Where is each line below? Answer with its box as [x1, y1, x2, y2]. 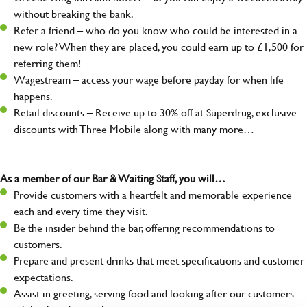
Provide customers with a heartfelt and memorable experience [14, 186, 292, 203]
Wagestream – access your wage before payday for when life [14, 71, 284, 88]
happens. [14, 88, 53, 104]
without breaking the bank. [14, 5, 134, 22]
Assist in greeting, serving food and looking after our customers [14, 285, 294, 302]
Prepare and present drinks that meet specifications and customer [14, 252, 304, 269]
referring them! [14, 55, 81, 71]
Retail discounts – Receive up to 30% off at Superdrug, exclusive [14, 104, 297, 121]
